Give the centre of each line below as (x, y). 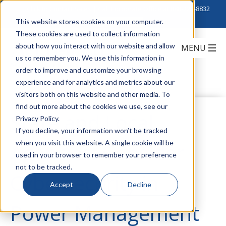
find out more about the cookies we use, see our (91, 106)
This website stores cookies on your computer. (89, 21)
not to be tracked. (44, 166)
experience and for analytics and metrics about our (95, 82)
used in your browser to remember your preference (96, 154)
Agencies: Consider (97, 153)
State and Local (82, 122)
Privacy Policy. (37, 118)
